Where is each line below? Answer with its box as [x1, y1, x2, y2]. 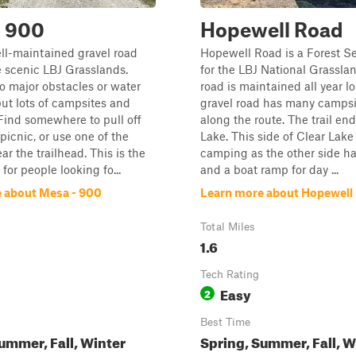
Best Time [200, 315, 250, 328]
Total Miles [200, 220, 255, 233]
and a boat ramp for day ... [200, 162, 339, 176]
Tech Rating [200, 268, 259, 281]
